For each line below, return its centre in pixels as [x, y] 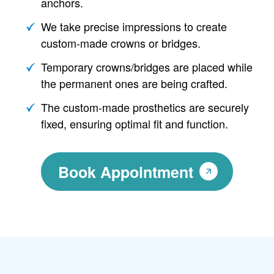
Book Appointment [125, 172]
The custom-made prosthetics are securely [145, 107]
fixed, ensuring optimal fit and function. [134, 123]
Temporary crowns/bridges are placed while [146, 66]
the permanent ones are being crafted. [134, 83]
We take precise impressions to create [134, 26]
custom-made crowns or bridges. [120, 43]
